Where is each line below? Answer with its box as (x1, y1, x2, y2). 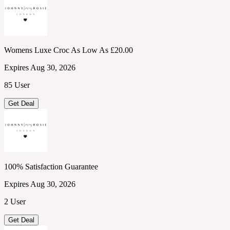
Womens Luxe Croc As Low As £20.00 (4, 45, 133, 54)
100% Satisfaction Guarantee (4, 162, 98, 171)
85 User (4, 80, 30, 89)
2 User (4, 197, 26, 206)
